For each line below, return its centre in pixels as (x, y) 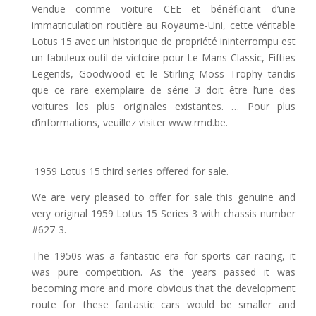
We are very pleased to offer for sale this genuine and (163, 197)
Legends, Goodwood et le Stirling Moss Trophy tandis (163, 73)
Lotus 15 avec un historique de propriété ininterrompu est (163, 41)
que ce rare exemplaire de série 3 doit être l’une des (163, 90)
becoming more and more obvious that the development (163, 288)
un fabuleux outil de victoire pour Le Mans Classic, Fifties (163, 57)
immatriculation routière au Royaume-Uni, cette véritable (163, 25)
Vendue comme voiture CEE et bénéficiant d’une (163, 8)
